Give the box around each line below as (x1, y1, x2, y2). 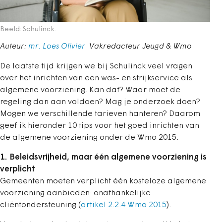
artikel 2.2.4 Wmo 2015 (81, 201, 166, 210)
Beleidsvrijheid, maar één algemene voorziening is (9, 153, 207, 162)
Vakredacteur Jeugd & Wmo (87, 43, 192, 51)
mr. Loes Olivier (28, 43, 87, 51)
